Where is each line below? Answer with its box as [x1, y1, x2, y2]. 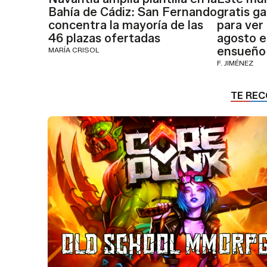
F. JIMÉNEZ [217, 58, 254, 68]
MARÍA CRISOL [48, 45, 99, 55]
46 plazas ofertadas [48, 31, 160, 46]
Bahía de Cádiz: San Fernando [48, 5, 217, 20]
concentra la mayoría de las [48, 18, 203, 33]
